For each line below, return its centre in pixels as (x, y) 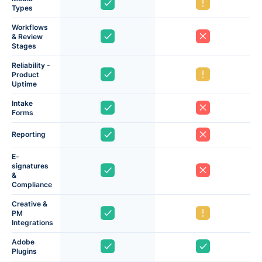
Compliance (32, 184)
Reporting (29, 134)
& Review (27, 36)
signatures (30, 166)
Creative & (30, 204)
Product (25, 74)
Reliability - (31, 65)
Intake (22, 103)
